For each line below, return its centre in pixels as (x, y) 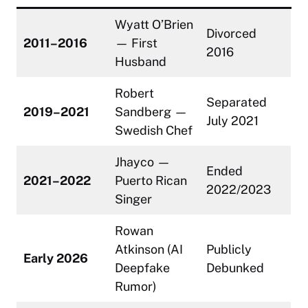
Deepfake (142, 267)
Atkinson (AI (149, 249)
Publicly (229, 249)
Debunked (235, 267)
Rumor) (136, 286)
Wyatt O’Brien (154, 24)
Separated (236, 102)
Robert (134, 93)
